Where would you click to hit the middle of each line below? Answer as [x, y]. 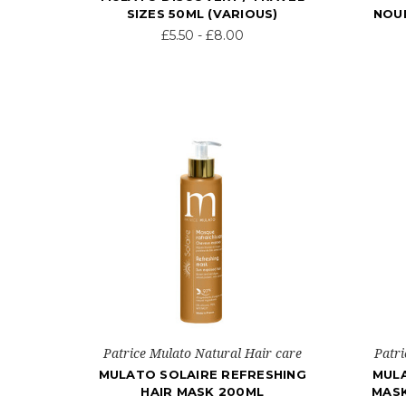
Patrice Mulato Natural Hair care [202, 353]
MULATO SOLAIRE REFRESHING [202, 375]
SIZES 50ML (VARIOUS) [202, 14]
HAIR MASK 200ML [202, 392]
